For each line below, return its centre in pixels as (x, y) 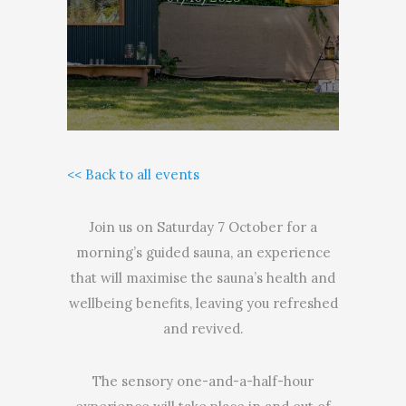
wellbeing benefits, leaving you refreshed (203, 303)
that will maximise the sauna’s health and (203, 278)
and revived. (203, 329)
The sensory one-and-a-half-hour (203, 381)
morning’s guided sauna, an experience (203, 252)
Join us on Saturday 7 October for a (203, 227)
